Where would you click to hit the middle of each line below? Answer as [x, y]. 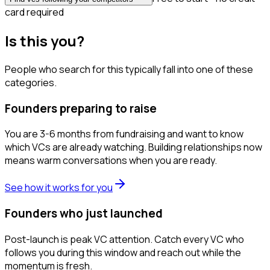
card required [34, 12]
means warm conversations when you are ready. [111, 161]
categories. [31, 82]
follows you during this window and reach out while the [123, 252]
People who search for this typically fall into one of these [129, 69]
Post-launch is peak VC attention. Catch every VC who [124, 239]
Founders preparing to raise [81, 108]
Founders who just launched [84, 214]
